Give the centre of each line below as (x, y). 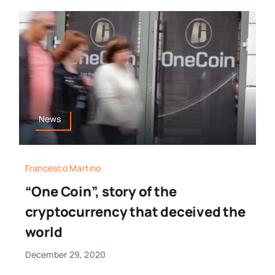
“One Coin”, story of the (101, 192)
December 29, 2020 (65, 255)
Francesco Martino (63, 168)
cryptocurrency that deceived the (135, 212)
